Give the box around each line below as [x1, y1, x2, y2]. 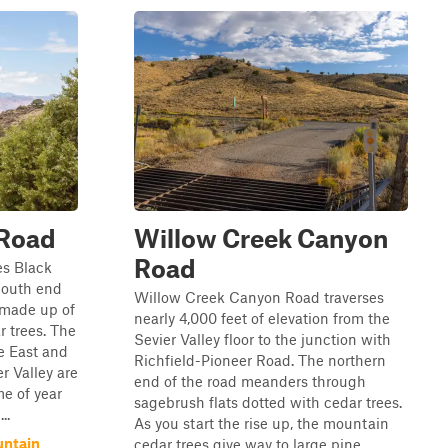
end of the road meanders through [134, 372, 366, 390]
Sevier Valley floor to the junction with [134, 330, 391, 348]
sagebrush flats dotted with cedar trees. [134, 393, 402, 411]
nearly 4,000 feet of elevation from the [134, 309, 390, 327]
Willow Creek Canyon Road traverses [134, 288, 384, 306]
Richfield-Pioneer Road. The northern [134, 351, 386, 369]
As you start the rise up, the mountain [134, 414, 389, 432]
